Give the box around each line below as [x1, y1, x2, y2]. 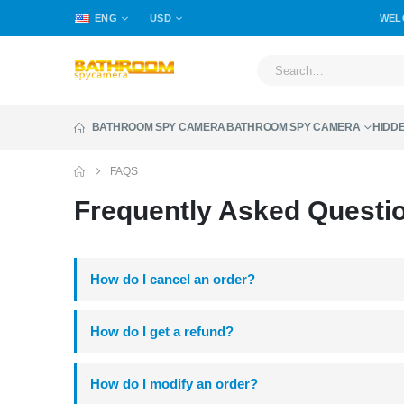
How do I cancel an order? [90, 271, 255, 288]
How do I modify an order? [90, 376, 258, 392]
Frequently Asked [74, 196, 308, 226]
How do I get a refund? [90, 324, 234, 340]
